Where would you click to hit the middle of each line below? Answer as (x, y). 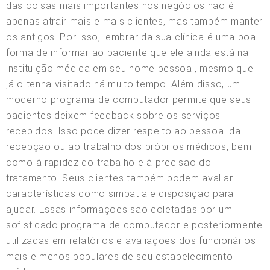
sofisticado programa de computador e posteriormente (134, 225)
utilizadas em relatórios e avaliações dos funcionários (131, 240)
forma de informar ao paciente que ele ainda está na (127, 52)
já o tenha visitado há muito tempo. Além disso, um (124, 84)
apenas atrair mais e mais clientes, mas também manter (135, 21)
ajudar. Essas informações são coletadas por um (119, 209)
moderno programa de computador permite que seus (129, 99)
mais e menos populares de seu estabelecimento (120, 256)
